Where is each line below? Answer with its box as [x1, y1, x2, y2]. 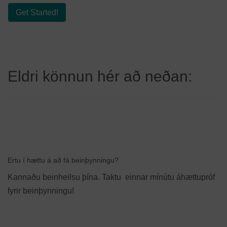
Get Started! [16, 8, 58, 17]
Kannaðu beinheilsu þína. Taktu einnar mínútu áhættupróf [8, 173, 215, 181]
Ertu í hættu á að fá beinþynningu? [8, 156, 119, 164]
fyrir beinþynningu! [8, 186, 74, 195]
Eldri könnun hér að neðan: [8, 68, 192, 85]
